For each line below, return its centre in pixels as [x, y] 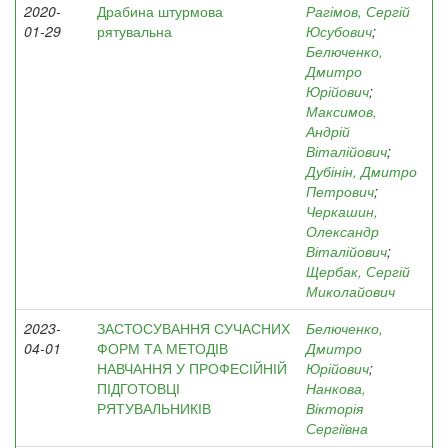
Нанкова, [336, 388]
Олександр [342, 231]
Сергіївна [337, 428]
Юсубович [339, 31]
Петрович [340, 191]
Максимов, [341, 111]
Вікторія [334, 408]
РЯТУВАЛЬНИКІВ [154, 408]
